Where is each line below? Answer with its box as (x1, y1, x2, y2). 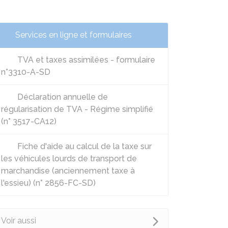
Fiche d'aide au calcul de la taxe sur (15, 141, 152, 151)
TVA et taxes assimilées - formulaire (15, 55, 155, 65)
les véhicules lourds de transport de (1, 154, 137, 163)
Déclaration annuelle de (15, 92, 108, 102)
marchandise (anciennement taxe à (1, 166, 135, 176)
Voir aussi (1, 216, 36, 225)
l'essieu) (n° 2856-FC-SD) (1, 178, 96, 188)
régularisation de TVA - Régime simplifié (1, 104, 153, 114)
